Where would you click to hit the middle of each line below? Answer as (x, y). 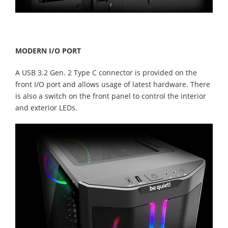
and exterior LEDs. (46, 108)
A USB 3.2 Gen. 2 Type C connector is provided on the (106, 73)
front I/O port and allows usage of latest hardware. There (113, 84)
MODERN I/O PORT (48, 51)
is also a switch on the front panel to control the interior (111, 96)
